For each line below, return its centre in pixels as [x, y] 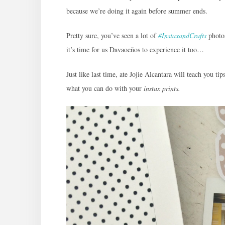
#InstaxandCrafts [182, 36]
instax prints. [163, 88]
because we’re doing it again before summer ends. [137, 11]
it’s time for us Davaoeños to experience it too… [135, 50]
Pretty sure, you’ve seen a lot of [112, 36]
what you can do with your [105, 88]
